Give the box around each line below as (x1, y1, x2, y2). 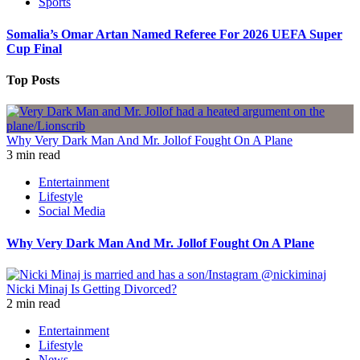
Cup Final (6, 41, 62, 55)
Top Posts (6, 72, 59, 87)
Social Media (39, 204, 105, 219)
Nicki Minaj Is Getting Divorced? (6, 281, 177, 296)
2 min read (6, 296, 60, 310)
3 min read (6, 148, 60, 162)
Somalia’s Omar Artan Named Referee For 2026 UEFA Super (6, 27, 342, 41)
